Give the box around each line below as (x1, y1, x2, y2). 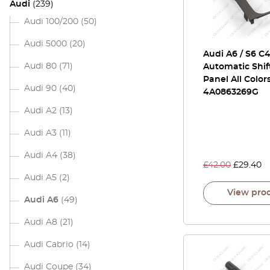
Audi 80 (24, 62, 57, 71)
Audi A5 (24, 174, 57, 182)
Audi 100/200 (24, 17, 78, 26)
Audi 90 (24, 84, 57, 93)
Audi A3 (24, 129, 57, 137)
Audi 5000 (24, 40, 67, 48)
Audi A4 (24, 151, 57, 160)
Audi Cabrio (24, 240, 74, 249)
